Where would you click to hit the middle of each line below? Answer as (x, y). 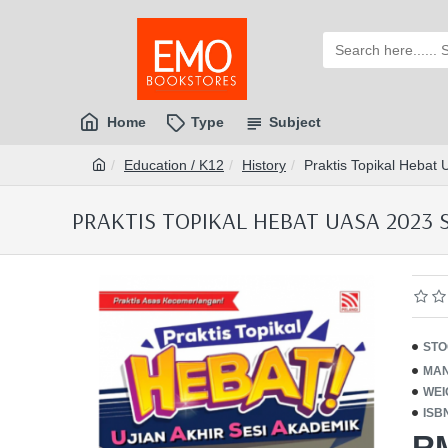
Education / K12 (174, 165)
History (264, 165)
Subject (295, 122)
